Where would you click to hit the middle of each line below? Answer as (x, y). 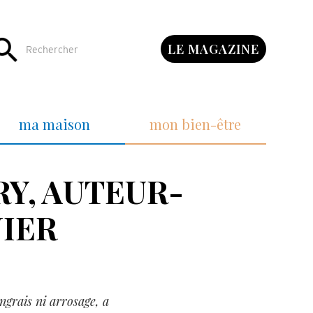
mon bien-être (196, 124)
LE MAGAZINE (213, 49)
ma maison (55, 124)
